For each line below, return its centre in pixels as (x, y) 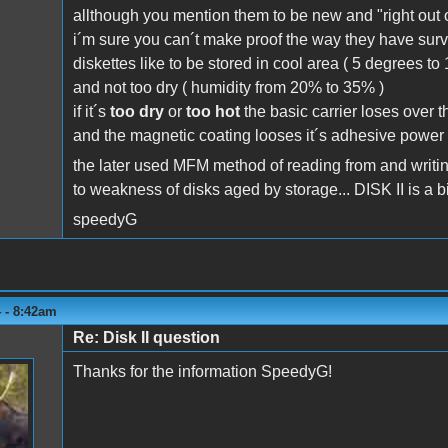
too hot (212, 111)
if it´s (91, 111)
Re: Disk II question (146, 337)
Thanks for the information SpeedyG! (202, 371)
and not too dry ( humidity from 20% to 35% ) (228, 87)
